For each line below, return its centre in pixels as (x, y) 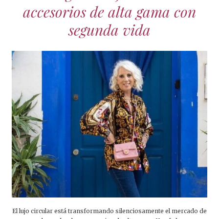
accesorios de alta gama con (109, 12)
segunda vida (109, 30)
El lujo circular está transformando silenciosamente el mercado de (109, 211)
